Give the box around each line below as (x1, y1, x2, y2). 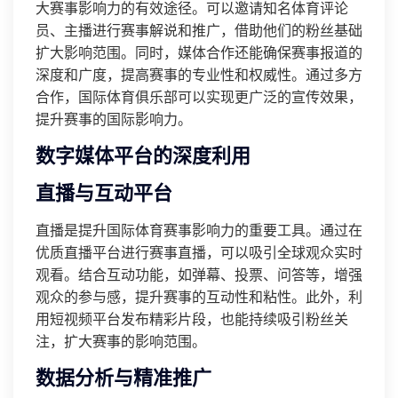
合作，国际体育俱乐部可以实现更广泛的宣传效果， (36, 90, 362, 105)
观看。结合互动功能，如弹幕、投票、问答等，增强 (36, 267, 362, 283)
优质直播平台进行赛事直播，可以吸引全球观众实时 (36, 245, 362, 260)
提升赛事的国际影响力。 (36, 112, 192, 127)
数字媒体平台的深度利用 (36, 145, 251, 167)
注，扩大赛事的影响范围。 (36, 334, 206, 349)
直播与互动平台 (36, 182, 172, 204)
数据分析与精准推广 (36, 367, 211, 389)
